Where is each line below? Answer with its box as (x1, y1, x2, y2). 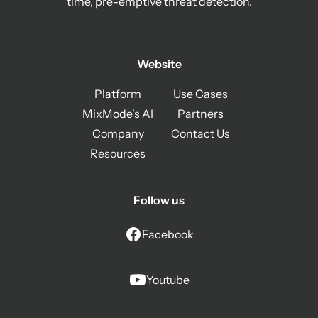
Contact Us (170, 126, 230, 141)
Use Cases (172, 87, 228, 102)
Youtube (146, 273, 190, 287)
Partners (177, 106, 224, 121)
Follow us (133, 193, 185, 208)
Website (136, 57, 182, 72)
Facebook (141, 227, 194, 242)
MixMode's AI (82, 106, 153, 121)
